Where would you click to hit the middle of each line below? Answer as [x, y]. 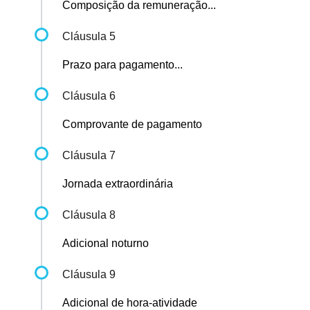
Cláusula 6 [89, 96]
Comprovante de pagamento [132, 125]
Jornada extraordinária [118, 184]
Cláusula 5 [89, 37]
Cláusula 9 [89, 275]
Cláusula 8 [89, 215]
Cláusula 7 [89, 156]
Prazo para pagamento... [122, 65]
